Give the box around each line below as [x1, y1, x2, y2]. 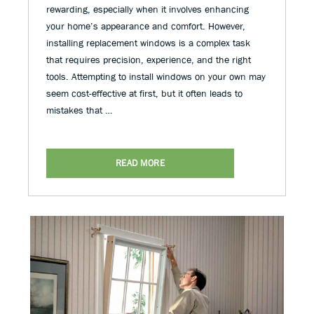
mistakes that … [46, 104, 112, 116]
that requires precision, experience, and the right [46, 54, 251, 65]
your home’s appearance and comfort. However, [46, 20, 245, 32]
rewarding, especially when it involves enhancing [46, 4, 249, 15]
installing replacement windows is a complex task [46, 37, 250, 48]
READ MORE [115, 158, 165, 168]
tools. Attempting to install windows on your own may [46, 71, 266, 82]
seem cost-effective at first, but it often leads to [46, 88, 243, 99]
